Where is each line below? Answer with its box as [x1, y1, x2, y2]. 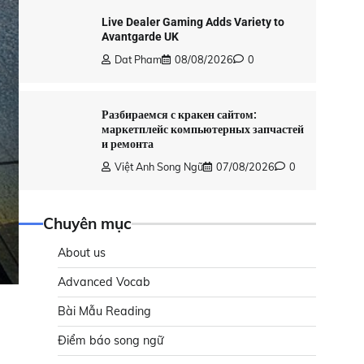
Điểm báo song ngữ [58, 333, 163, 348]
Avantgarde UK [101, 30, 179, 43]
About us [58, 245, 106, 260]
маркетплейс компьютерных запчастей [101, 123, 304, 136]
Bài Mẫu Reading [58, 304, 151, 318]
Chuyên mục [43, 214, 132, 233]
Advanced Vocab [58, 275, 150, 289]
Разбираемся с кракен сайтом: [101, 108, 257, 121]
